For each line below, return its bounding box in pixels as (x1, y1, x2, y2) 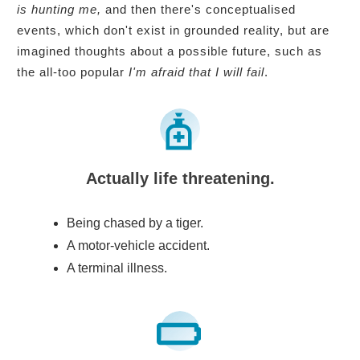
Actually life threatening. (85, 169, 275, 187)
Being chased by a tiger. (67, 215, 203, 230)
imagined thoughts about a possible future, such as (17, 43, 322, 58)
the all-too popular (17, 64, 129, 79)
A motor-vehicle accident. (67, 238, 210, 252)
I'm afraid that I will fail (129, 64, 264, 79)
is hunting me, (17, 2, 105, 16)
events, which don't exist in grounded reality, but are (17, 22, 329, 37)
